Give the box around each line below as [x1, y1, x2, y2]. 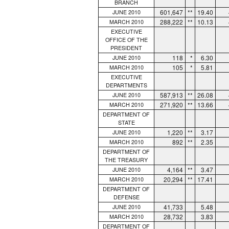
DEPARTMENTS [105, 81, 147, 89]
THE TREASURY [105, 155, 148, 164]
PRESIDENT [110, 43, 142, 52]
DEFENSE [113, 193, 140, 201]
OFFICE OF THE [105, 35, 148, 43]
